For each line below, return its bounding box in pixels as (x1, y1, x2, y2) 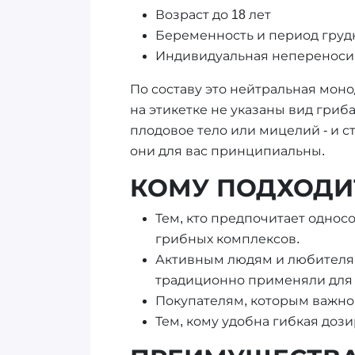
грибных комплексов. (155, 232, 300, 246)
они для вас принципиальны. (129, 144, 325, 158)
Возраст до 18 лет (155, 8, 271, 22)
